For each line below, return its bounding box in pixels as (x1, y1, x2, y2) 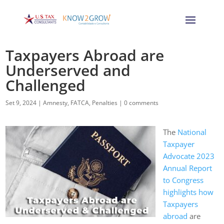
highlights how (163, 186, 214, 197)
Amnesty (43, 98, 68, 107)
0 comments (124, 98, 159, 107)
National (177, 126, 207, 137)
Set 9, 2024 (5, 98, 37, 107)
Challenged (5, 74, 86, 95)
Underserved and (5, 59, 131, 80)
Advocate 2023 (163, 150, 215, 161)
